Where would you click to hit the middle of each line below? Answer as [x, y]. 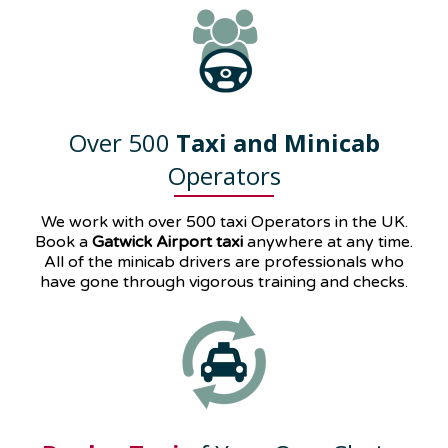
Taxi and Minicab [277, 143]
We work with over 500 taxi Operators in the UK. [224, 222]
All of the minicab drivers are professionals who [224, 262]
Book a [63, 242]
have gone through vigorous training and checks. [224, 282]
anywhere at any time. [330, 242]
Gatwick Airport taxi [167, 242]
